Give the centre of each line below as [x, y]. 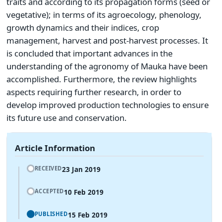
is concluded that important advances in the [89, 53]
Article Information [55, 148]
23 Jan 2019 [81, 169]
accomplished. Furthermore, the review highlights [102, 79]
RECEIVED [48, 168]
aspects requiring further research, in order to [94, 92]
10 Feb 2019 [84, 192]
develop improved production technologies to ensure [108, 105]
